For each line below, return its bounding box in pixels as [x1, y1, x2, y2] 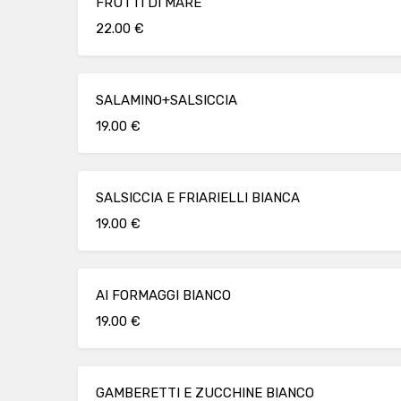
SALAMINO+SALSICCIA [96, 92, 237, 108]
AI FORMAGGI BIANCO [96, 287, 231, 303]
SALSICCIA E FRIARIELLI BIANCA [96, 190, 300, 206]
